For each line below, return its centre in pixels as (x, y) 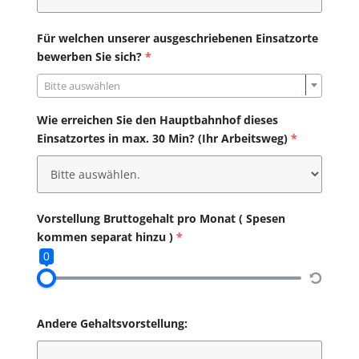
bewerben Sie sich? (89, 57)
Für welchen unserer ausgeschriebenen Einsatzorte (177, 38)
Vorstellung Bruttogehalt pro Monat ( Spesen (161, 219)
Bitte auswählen (82, 86)
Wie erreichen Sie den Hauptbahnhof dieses (157, 120)
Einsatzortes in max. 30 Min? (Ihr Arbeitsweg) (162, 139)
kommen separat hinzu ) (105, 237)
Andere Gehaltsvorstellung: (112, 324)
